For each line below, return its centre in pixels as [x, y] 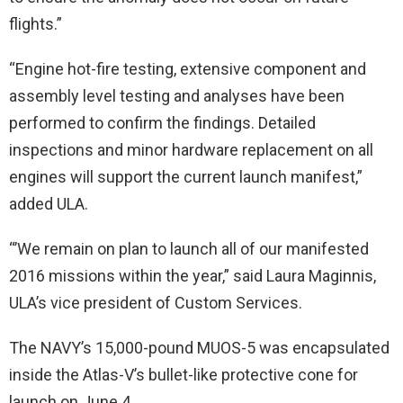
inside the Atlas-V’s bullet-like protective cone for [184, 375]
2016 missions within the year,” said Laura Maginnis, [193, 276]
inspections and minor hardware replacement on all [191, 150]
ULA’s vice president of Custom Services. [156, 303]
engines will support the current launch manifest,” [186, 177]
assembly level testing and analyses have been [177, 96]
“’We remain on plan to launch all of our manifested [189, 249]
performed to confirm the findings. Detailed [162, 123]
